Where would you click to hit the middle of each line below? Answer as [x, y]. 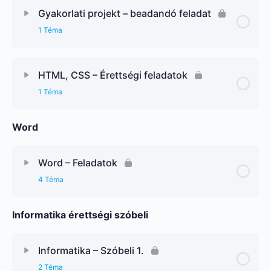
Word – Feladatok [78, 162]
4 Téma [51, 179]
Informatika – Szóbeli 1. [91, 250]
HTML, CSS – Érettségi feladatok [113, 75]
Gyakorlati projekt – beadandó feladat [125, 13]
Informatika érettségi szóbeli [80, 214]
